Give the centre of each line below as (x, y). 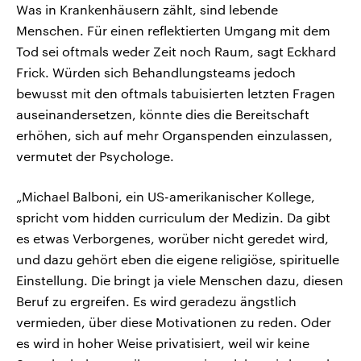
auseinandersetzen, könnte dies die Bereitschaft (163, 114)
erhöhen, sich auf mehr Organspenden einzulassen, (174, 135)
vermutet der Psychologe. (95, 156)
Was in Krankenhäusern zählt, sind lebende (147, 10)
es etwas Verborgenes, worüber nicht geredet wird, (172, 239)
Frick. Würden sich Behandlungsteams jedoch (156, 73)
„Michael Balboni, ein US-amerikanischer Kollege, (166, 197)
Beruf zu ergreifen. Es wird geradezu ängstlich (156, 301)
